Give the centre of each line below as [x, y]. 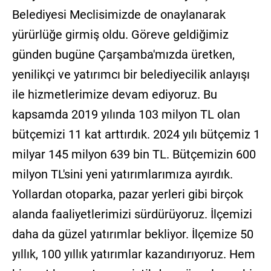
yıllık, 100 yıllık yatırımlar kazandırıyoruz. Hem [133, 254]
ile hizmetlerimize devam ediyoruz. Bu [114, 95]
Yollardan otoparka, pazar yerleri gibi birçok [127, 194]
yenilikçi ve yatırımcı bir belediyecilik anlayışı [131, 75]
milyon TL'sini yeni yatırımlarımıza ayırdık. [122, 175]
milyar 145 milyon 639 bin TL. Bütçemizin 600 [134, 155]
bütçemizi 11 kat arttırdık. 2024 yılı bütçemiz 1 [136, 135]
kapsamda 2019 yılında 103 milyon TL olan [126, 115]
